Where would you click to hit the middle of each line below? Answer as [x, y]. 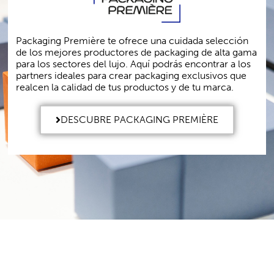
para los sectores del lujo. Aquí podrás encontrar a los [134, 64]
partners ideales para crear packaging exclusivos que [131, 76]
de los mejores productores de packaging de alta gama [137, 53]
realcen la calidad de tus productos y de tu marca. [125, 87]
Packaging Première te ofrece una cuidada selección [132, 41]
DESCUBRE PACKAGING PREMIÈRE [139, 120]
